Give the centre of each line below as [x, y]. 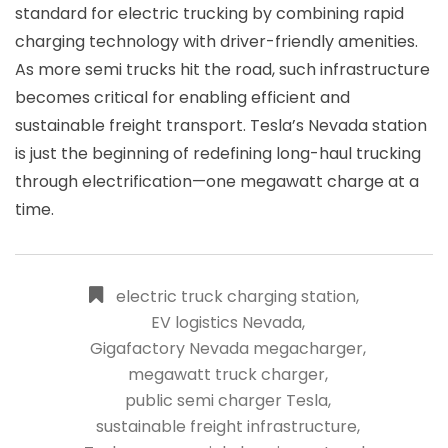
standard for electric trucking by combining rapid [209, 13]
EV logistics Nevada [226, 322]
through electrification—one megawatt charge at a [217, 181]
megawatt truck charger [226, 374]
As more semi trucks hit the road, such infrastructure [222, 69]
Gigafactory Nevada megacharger [226, 348]
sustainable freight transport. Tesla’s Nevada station [221, 125]
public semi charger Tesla [226, 400]
